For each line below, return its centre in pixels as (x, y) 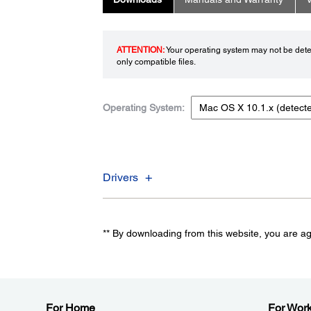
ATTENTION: (140, 50)
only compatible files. (156, 61)
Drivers (120, 177)
